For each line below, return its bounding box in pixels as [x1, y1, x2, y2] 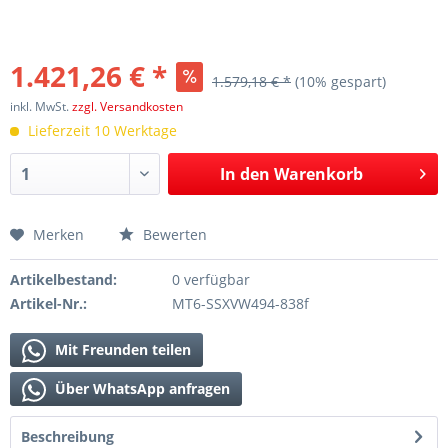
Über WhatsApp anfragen [51, 379, 230, 398]
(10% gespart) [295, 72, 386, 91]
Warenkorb [273, 163, 363, 185]
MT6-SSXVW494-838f [171, 294, 309, 313]
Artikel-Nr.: [10, 294, 87, 313]
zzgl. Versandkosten [72, 98, 183, 115]
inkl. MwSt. [10, 98, 72, 115]
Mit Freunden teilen [51, 340, 191, 359]
